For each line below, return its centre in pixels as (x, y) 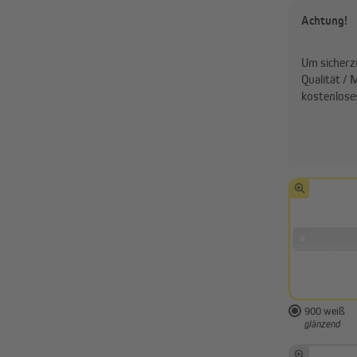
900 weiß (325, 311)
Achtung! (324, 21)
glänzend (322, 324)
